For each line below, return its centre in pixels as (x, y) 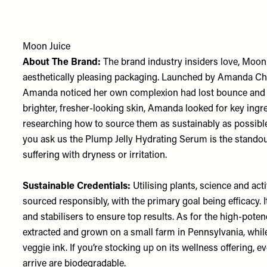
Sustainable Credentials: (78, 187)
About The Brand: (63, 63)
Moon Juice (47, 47)
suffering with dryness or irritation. (96, 156)
